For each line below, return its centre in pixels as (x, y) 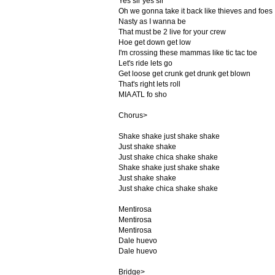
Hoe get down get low (154, 42)
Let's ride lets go (145, 63)
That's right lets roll (149, 84)
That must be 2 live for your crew (172, 32)
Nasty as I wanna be (152, 21)
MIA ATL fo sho (142, 95)
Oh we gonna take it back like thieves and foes (195, 11)
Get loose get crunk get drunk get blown (184, 74)
